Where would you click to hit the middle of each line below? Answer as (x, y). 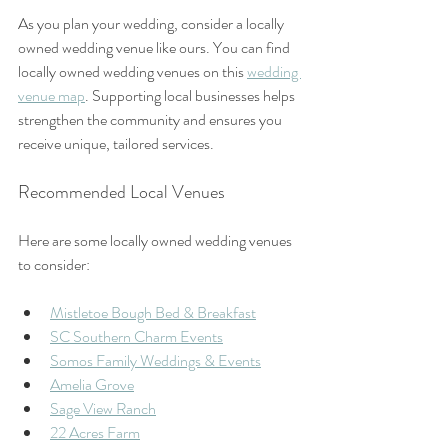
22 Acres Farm (95, 432)
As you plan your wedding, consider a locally (152, 23)
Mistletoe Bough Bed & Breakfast (153, 312)
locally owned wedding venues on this (132, 71)
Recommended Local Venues (121, 191)
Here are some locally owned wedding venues (156, 240)
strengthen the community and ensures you (151, 119)
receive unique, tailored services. (116, 143)
